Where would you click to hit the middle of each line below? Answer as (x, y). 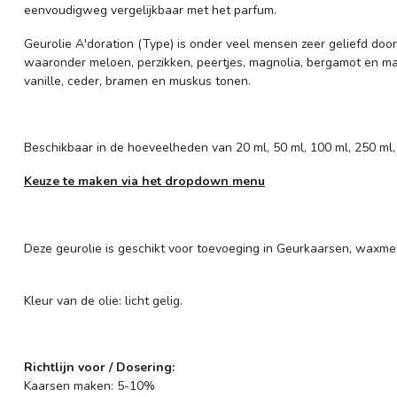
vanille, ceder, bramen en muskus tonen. (137, 81)
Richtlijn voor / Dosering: (99, 368)
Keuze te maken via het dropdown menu (144, 182)
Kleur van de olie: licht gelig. (103, 300)
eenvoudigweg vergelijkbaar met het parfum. (150, 10)
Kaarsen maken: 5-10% (90, 386)
